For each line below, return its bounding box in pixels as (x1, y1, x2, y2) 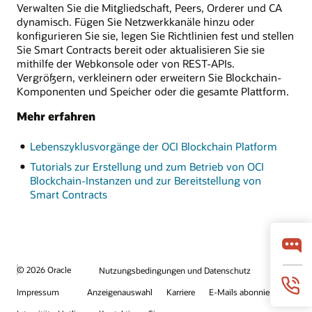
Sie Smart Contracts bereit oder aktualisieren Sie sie (17, 42, 265, 56)
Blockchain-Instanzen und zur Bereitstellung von (29, 173, 261, 187)
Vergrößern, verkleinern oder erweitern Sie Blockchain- (17, 70, 281, 84)
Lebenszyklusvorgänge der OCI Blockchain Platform (29, 139, 277, 153)
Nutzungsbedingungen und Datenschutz (99, 264, 251, 276)
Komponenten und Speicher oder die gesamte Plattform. (17, 84, 289, 98)
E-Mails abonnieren (209, 286, 281, 297)
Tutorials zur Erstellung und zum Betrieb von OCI (29, 159, 264, 173)
